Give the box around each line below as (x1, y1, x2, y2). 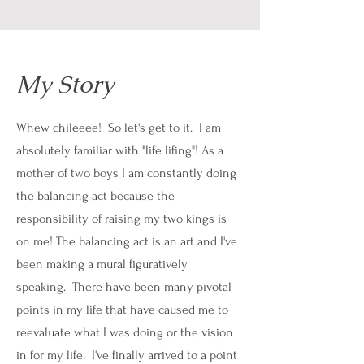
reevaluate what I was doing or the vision (16, 325, 233, 340)
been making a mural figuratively (16, 257, 188, 271)
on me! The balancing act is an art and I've (16, 234, 237, 249)
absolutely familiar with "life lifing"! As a (16, 143, 223, 158)
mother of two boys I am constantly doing (16, 166, 236, 180)
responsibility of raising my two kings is (16, 211, 227, 226)
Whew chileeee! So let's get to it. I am (16, 120, 221, 135)
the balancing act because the (16, 188, 175, 203)
